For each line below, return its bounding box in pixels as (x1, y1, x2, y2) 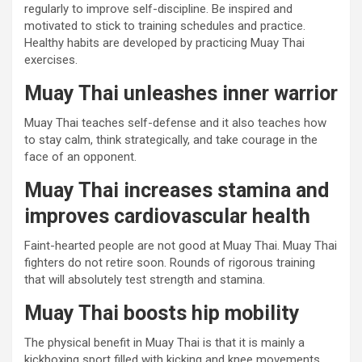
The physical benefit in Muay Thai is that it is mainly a (24, 335, 305, 350)
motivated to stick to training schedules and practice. (24, 18, 305, 33)
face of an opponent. (24, 149, 137, 164)
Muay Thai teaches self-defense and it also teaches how (24, 115, 326, 130)
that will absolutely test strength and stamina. (24, 271, 265, 287)
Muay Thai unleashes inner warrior (24, 81, 338, 105)
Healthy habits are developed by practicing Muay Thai (24, 35, 305, 50)
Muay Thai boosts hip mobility (24, 301, 300, 325)
